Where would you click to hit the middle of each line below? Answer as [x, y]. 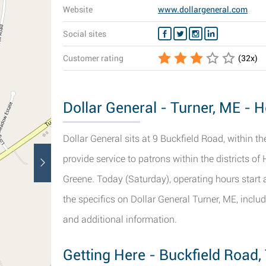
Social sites [85, 34]
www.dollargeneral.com [203, 9]
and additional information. [120, 219]
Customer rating [93, 58]
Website [78, 9]
